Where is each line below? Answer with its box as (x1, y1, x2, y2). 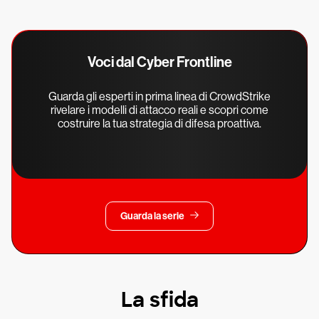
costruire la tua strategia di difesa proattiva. (58, 117, 261, 131)
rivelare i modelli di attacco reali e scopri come (51, 103, 268, 117)
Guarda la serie (120, 209, 184, 222)
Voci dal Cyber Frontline (87, 53, 232, 71)
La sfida (120, 286, 199, 313)
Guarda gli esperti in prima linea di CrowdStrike (48, 90, 271, 104)
